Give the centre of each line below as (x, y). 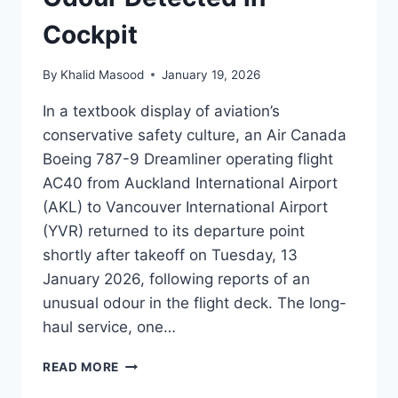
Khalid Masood (103, 74)
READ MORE (81, 366)
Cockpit (90, 35)
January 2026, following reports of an (176, 279)
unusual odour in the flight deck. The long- (195, 302)
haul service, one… (109, 326)
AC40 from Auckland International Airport (190, 183)
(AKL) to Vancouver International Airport (185, 207)
